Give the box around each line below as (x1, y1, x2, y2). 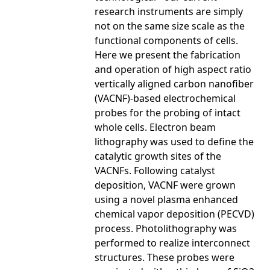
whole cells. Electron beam (95, 120, 216, 134)
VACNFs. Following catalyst (95, 163, 215, 177)
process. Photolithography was (95, 221, 237, 235)
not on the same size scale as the (95, 19, 245, 33)
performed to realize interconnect (95, 236, 250, 250)
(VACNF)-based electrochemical (95, 91, 236, 105)
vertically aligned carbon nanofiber (95, 77, 254, 90)
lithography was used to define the (95, 134, 254, 148)
